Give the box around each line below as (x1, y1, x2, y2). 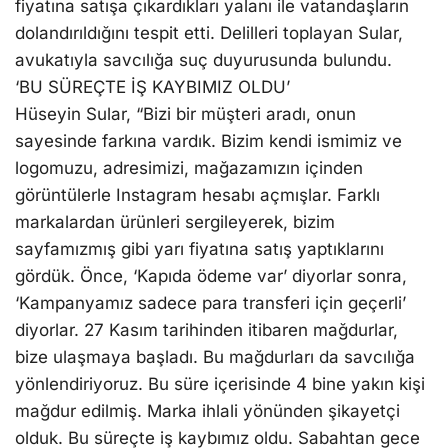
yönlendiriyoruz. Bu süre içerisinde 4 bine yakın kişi (15, 374, 425, 395)
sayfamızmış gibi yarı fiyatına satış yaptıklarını (15, 239, 384, 260)
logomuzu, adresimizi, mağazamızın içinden (15, 158, 363, 179)
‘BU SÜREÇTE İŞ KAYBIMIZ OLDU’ (15, 77, 290, 98)
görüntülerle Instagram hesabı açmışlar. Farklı (15, 185, 380, 206)
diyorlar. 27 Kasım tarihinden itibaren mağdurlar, (15, 320, 398, 341)
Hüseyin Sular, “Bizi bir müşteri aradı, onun (15, 104, 356, 125)
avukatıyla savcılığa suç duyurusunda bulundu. (15, 50, 392, 71)
